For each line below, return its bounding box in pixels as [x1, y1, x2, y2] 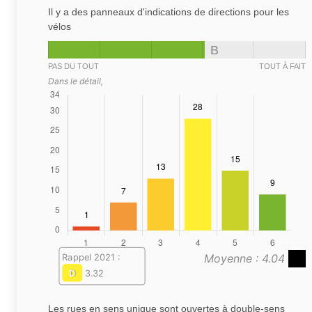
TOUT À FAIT [259, 62, 306, 71]
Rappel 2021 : [62, 251, 120, 263]
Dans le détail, [48, 76, 103, 87]
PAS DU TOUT [48, 62, 99, 71]
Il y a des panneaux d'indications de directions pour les [48, 6, 289, 18]
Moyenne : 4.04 [204, 251, 288, 266]
